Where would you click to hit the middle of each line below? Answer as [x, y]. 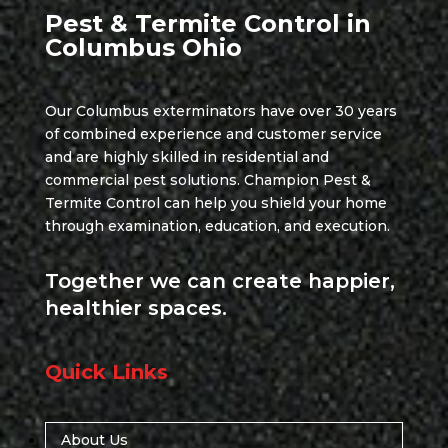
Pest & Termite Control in [207, 24]
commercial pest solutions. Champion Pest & [207, 180]
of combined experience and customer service [213, 134]
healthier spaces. [135, 308]
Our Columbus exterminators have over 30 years [220, 111]
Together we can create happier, [219, 281]
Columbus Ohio [143, 48]
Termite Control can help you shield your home [215, 203]
